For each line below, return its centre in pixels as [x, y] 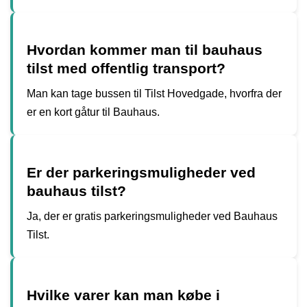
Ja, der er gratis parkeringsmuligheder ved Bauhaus [152, 216]
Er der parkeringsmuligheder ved [141, 172]
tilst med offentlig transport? [126, 68]
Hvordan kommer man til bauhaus [145, 49]
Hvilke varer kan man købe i [123, 295]
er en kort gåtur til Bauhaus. [93, 112]
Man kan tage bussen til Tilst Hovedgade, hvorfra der [154, 93]
